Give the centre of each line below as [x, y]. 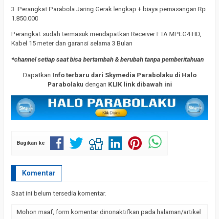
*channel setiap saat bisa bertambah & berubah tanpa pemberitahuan [108, 59]
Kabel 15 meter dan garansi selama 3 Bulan [72, 44]
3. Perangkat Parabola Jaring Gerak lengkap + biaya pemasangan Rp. [109, 9]
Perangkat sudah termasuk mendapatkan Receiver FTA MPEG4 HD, [106, 34]
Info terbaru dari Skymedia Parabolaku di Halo [124, 75]
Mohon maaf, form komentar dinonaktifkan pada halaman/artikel [109, 212]
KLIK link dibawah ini [140, 84]
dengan [96, 84]
